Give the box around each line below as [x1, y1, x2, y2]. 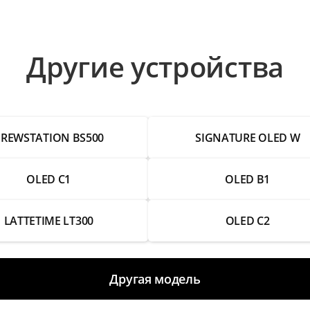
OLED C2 [225, 213, 270, 229]
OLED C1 [26, 172, 71, 188]
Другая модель [109, 271, 201, 288]
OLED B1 [225, 172, 271, 188]
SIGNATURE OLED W [195, 130, 300, 146]
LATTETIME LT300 [3, 213, 93, 229]
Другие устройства [26, 48, 284, 86]
